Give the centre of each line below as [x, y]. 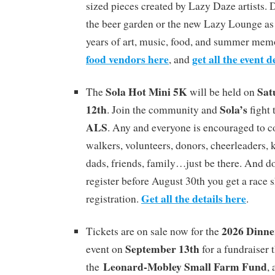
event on [106, 249]
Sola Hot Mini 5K [146, 91]
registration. [114, 198]
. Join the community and [163, 109]
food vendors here [127, 59]
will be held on [222, 91]
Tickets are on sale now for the [154, 231]
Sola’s [234, 109]
